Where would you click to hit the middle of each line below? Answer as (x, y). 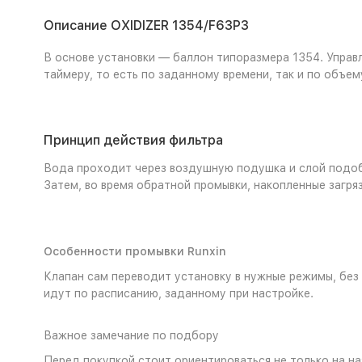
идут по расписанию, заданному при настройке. (178, 293)
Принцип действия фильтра (133, 140)
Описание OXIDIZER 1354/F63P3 (146, 25)
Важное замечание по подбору (131, 335)
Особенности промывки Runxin (135, 251)
